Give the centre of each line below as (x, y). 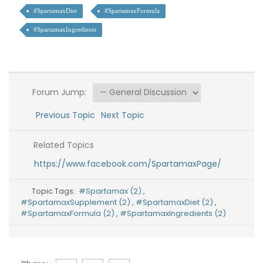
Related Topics (62, 145)
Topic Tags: (55, 191)
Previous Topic (63, 115)
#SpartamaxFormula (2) (68, 213)
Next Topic (125, 115)
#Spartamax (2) (111, 191)
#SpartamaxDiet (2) (175, 202)
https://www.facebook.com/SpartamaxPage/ (127, 164)
